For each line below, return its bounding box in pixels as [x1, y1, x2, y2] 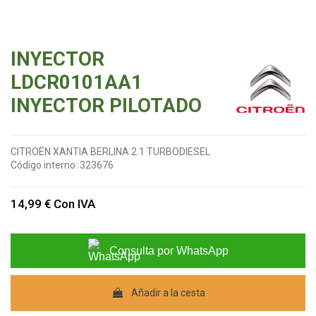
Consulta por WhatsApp [109, 245, 229, 257]
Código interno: [11, 159, 78, 171]
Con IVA [54, 197, 95, 212]
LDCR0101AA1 [11, 71, 142, 95]
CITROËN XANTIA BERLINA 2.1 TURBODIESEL [11, 146, 210, 158]
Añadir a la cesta [130, 287, 205, 299]
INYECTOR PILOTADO [11, 94, 202, 118]
